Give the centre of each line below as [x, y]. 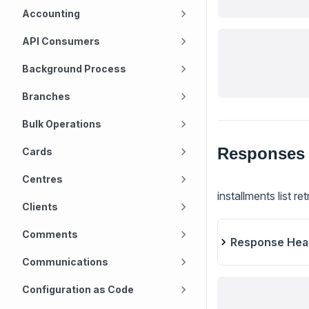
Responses [261, 153]
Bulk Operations [62, 124]
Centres [42, 179]
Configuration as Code [78, 289]
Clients [40, 207]
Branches [46, 96]
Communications [65, 262]
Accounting [51, 13]
